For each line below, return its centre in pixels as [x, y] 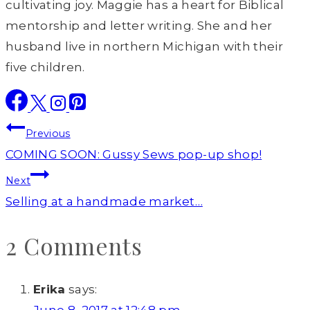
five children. [45, 67]
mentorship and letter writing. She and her [139, 26]
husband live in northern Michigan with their [144, 47]
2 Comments [74, 245]
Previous [48, 134]
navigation [62, 161]
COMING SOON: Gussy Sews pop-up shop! [134, 155]
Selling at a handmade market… [104, 202]
